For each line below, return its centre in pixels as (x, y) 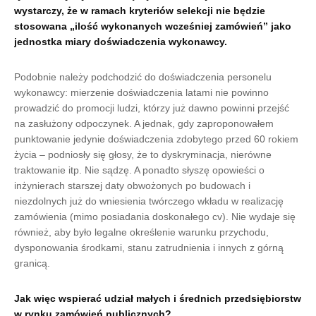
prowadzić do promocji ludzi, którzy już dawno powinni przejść (152, 108)
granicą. (32, 263)
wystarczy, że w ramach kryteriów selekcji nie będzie (140, 11)
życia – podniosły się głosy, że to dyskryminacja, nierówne (143, 154)
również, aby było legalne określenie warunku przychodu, (141, 232)
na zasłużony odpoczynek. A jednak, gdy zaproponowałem (144, 123)
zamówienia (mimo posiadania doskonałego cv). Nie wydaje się (155, 217)
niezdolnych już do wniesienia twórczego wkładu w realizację (149, 201)
